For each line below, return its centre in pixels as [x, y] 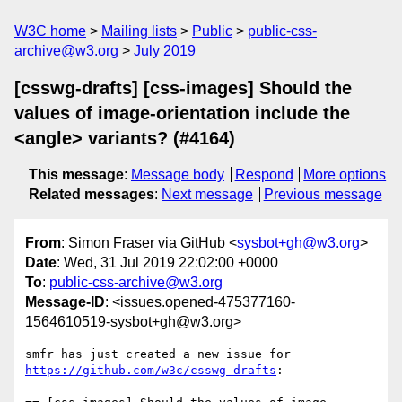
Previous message [323, 194]
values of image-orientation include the [182, 113]
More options [345, 175]
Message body [178, 175]
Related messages [92, 194]
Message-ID [65, 302]
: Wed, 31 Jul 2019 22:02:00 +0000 [167, 263]
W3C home [50, 31]
